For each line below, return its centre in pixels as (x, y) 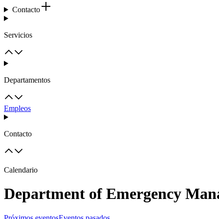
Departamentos (27, 80)
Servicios (18, 35)
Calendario (21, 170)
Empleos (17, 108)
